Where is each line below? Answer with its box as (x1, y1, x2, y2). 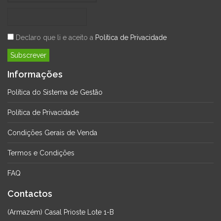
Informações (7, 69, 63, 79)
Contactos (7, 188, 52, 199)
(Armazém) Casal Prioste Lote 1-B (7, 208, 114, 216)
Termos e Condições (7, 149, 74, 157)
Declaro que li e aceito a (14, 33, 95, 41)
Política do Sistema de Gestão (7, 88, 103, 97)
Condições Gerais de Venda (7, 129, 97, 137)
